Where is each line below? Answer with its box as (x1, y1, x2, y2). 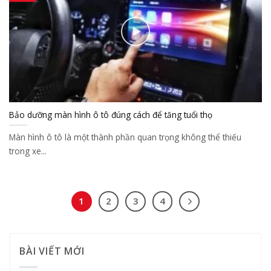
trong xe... (9, 145, 47, 157)
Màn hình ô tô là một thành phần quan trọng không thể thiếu (9, 131, 241, 143)
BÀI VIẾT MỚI (19, 244, 85, 258)
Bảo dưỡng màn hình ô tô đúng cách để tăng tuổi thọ (9, 109, 212, 121)
